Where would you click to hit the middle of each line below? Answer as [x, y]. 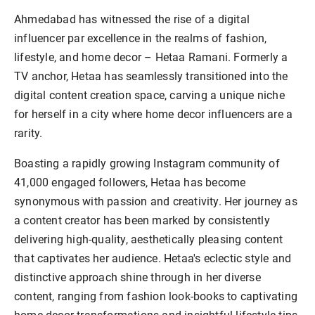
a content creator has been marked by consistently [142, 220]
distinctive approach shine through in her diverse [137, 277]
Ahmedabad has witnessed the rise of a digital [132, 19]
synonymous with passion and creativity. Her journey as [156, 201]
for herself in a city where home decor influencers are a [154, 114]
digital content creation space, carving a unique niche [149, 95]
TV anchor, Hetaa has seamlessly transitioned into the [151, 76]
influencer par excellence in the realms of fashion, [141, 38]
